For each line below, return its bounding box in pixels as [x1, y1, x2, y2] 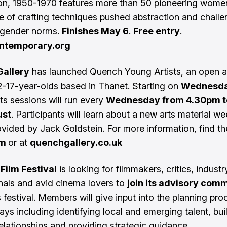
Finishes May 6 [62, 26, 129, 36]
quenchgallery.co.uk [30, 137, 122, 148]
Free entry [133, 26, 180, 36]
